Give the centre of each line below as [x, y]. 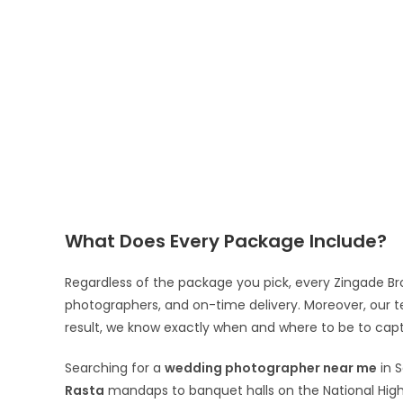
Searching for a [115, 368]
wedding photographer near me [271, 368]
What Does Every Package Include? [226, 241]
